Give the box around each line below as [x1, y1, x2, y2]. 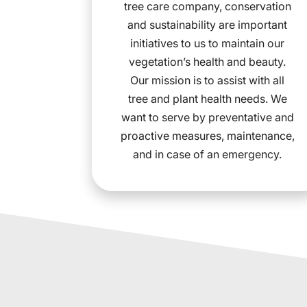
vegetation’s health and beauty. [129, 54, 286, 69]
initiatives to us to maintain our [130, 36, 285, 50]
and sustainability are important [127, 17, 288, 32]
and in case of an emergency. [133, 147, 282, 161]
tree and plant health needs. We [127, 91, 287, 106]
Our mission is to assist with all [130, 73, 285, 87]
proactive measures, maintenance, [120, 128, 295, 143]
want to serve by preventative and [121, 110, 294, 124]
